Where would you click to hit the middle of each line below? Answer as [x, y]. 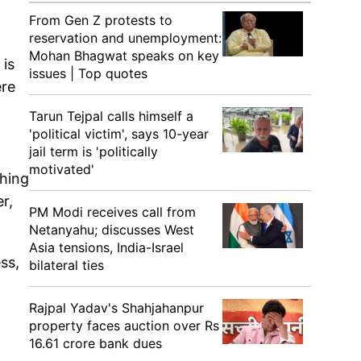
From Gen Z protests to [101, 20]
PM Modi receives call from [112, 212]
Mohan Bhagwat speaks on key [124, 56]
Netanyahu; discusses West [112, 230]
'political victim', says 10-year [119, 134]
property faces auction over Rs [124, 326]
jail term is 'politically [93, 151]
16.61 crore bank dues [95, 343]
